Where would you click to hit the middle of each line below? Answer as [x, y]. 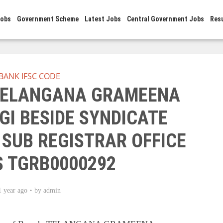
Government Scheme [48, 19]
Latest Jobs [103, 19]
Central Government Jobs [166, 19]
